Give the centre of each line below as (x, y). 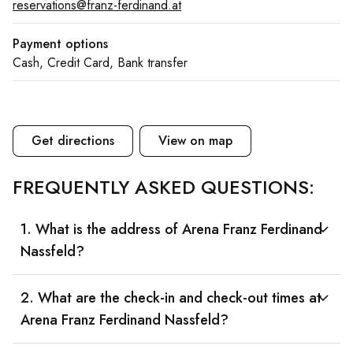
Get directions (73, 141)
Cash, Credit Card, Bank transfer (100, 63)
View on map (195, 141)
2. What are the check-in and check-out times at (171, 298)
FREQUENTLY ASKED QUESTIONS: (163, 187)
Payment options (60, 44)
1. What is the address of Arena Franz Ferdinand (171, 229)
